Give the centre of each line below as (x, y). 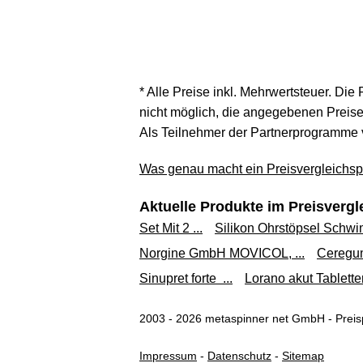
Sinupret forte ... (186, 278)
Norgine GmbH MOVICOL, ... (222, 253)
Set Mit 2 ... (171, 228)
